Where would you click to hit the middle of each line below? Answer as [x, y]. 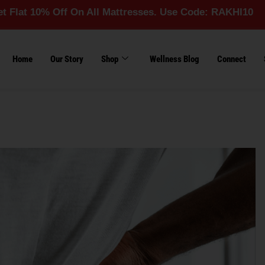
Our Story [67, 59]
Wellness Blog [175, 59]
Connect [232, 59]
